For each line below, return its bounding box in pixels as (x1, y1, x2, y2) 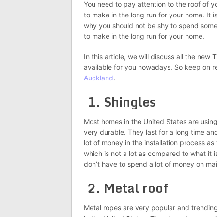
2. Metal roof (84, 178, 168, 198)
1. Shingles (84, 92, 156, 112)
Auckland (84, 74, 113, 82)
